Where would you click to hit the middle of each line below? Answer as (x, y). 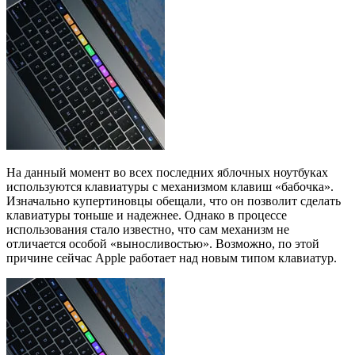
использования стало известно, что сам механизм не (148, 229)
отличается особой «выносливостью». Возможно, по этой (163, 243)
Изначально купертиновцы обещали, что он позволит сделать (174, 200)
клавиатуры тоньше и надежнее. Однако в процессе (147, 215)
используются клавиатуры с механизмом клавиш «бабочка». (170, 186)
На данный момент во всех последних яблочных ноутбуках (167, 172)
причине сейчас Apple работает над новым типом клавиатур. (172, 258)
